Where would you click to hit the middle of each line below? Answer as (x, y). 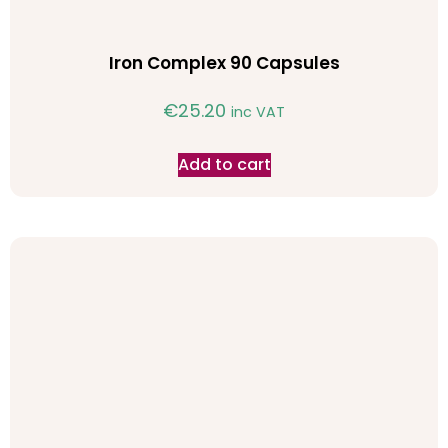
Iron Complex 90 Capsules (224, 63)
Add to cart (224, 164)
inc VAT (258, 111)
